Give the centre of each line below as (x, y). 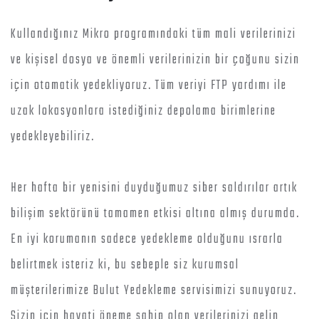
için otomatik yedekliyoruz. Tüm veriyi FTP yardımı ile (149, 86)
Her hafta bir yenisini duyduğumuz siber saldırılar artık (154, 188)
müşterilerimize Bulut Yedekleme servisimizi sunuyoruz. (154, 291)
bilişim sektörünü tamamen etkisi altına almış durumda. (155, 214)
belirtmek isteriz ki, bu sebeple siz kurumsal (125, 265)
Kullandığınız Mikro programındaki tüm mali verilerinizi (153, 35)
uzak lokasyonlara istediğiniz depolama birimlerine (143, 111)
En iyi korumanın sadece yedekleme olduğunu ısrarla (147, 240)
